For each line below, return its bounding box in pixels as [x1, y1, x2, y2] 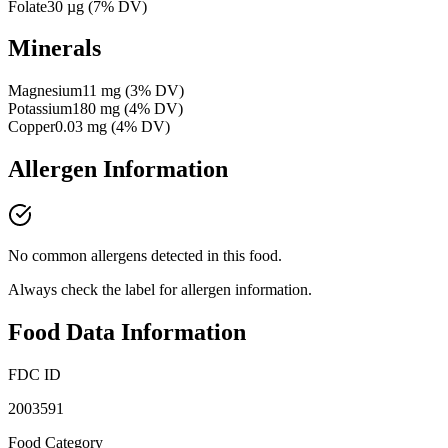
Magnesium [8, 82, 82, 100]
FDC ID [8, 366, 61, 383]
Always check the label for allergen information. [8, 281, 312, 299]
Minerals [8, 35, 101, 62]
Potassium [8, 100, 72, 118]
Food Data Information [8, 319, 246, 346]
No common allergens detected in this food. [8, 247, 282, 265]
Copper [8, 118, 55, 136]
